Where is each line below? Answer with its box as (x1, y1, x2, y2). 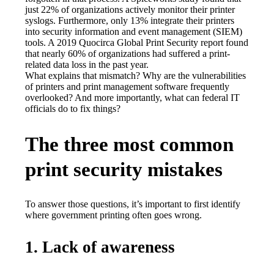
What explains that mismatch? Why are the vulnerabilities (25, 70, 246, 81)
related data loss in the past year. (25, 59, 149, 70)
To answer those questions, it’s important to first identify (25, 198, 241, 209)
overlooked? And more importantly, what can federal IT (25, 92, 240, 103)
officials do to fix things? (25, 103, 121, 114)
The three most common (25, 132, 234, 155)
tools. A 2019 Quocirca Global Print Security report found (25, 37, 249, 48)
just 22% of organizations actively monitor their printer (25, 4, 235, 15)
